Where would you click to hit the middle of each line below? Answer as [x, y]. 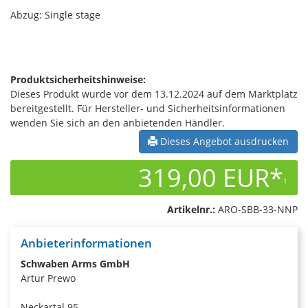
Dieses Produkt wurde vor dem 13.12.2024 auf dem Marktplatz [154, 94]
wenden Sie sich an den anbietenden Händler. [118, 123]
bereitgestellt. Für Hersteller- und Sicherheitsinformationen [148, 108]
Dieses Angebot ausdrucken [223, 141]
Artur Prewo [48, 278]
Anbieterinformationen [86, 243]
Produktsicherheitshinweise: [78, 79]
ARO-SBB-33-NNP [256, 209]
